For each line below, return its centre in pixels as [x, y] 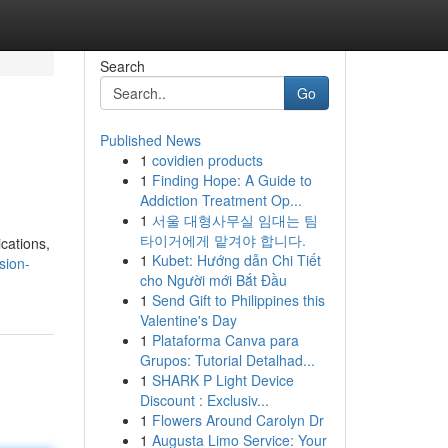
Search [122, 66]
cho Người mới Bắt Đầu [213, 280]
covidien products [207, 160]
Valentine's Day [188, 320]
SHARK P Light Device [222, 380]
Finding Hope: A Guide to [231, 180]
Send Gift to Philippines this [238, 300]
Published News [150, 140]
